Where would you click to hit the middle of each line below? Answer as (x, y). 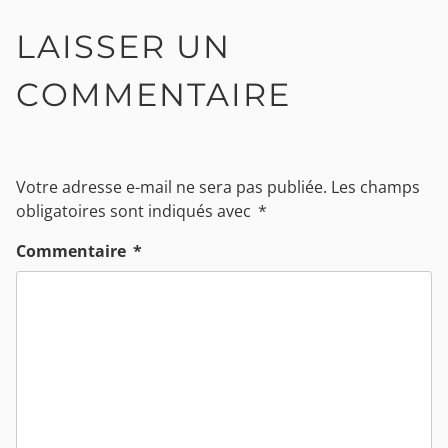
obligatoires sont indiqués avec (135, 210)
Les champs (375, 186)
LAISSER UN (123, 46)
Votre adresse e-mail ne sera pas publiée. (171, 186)
